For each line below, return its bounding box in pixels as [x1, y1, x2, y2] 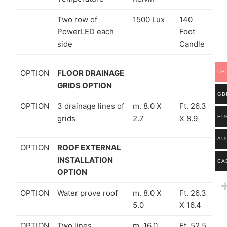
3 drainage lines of [57, 101, 124, 111]
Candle [179, 39, 205, 49]
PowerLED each [57, 26, 114, 36]
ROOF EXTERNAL [57, 142, 121, 153]
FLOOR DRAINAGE [57, 68, 124, 78]
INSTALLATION [57, 155, 113, 165]
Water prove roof [57, 187, 118, 198]
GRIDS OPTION [57, 80, 112, 90]
